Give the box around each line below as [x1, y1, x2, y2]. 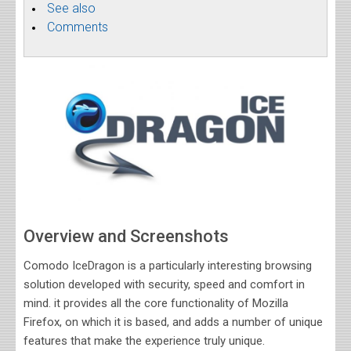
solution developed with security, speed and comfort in [24, 277, 305, 291]
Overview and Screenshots [24, 226, 229, 246]
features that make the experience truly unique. [24, 334, 265, 348]
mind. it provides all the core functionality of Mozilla [24, 296, 288, 310]
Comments [47, 20, 108, 34]
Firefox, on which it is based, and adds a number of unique [24, 315, 323, 329]
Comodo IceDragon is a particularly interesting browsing [24, 259, 312, 273]
